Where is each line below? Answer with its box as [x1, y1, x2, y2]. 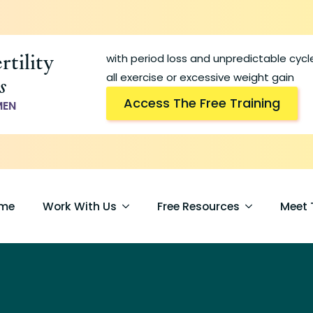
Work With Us [43, 198, 117, 214]
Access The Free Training [124, 94, 281, 112]
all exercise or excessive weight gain [106, 70, 295, 85]
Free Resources [157, 198, 240, 214]
